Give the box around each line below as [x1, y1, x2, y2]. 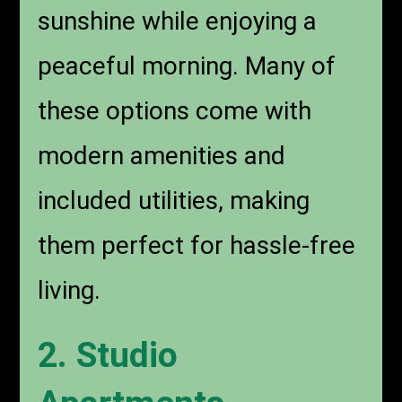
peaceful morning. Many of [38, 51, 336, 82]
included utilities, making [38, 186, 310, 216]
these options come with [38, 96, 312, 127]
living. [38, 275, 101, 306]
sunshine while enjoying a [38, 6, 318, 37]
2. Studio [38, 335, 179, 377]
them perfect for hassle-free [38, 231, 356, 261]
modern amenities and [38, 141, 286, 171]
